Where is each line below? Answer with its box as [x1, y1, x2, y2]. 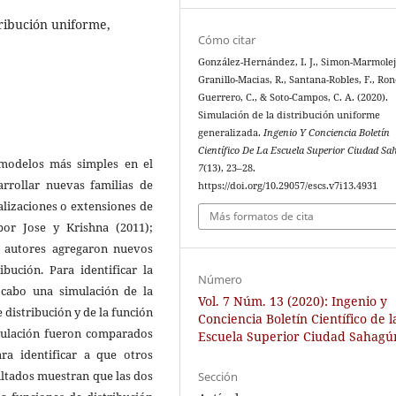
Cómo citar [198, 31, 256, 48]
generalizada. [198, 126, 264, 139]
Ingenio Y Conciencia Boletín [263, 126, 391, 139]
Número [198, 271, 243, 288]
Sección [198, 369, 239, 385]
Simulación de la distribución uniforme [198, 108, 381, 121]
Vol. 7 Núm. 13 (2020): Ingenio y [198, 293, 388, 310]
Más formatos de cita [209, 209, 315, 225]
